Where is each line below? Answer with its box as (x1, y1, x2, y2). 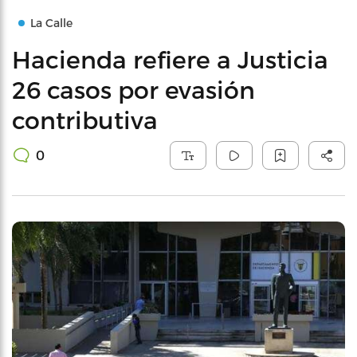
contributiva (12, 105, 158, 134)
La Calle (30, 16, 73, 29)
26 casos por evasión (12, 75, 255, 104)
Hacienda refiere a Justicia (12, 45, 328, 73)
